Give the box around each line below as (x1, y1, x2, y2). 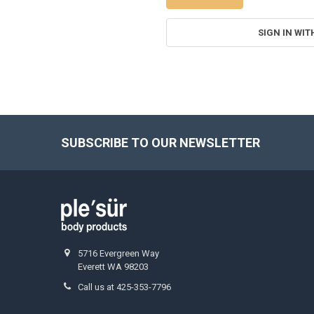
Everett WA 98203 (78, 261, 149, 272)
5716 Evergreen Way (78, 247, 160, 259)
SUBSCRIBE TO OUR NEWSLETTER (60, 135, 260, 150)
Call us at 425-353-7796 (78, 281, 172, 292)
